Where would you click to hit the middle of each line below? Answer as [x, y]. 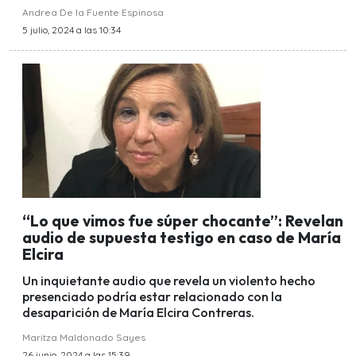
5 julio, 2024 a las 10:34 [72, 30]
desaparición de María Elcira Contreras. [138, 313]
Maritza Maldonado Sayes [84, 338]
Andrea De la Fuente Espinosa [93, 13]
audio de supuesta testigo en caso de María [182, 238]
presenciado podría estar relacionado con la [152, 297]
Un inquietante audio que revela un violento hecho [169, 281]
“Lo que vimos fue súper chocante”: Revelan [183, 221]
